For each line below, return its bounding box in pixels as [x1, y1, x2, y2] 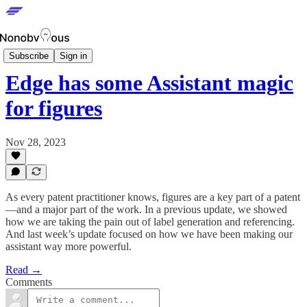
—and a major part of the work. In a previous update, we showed [5, 204, 287, 215]
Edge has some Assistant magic [5, 71, 293, 96]
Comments [5, 276, 52, 288]
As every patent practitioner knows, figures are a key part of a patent [5, 191, 300, 203]
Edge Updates [5, 44, 66, 56]
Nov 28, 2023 [5, 136, 66, 148]
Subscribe [9, 50, 49, 61]
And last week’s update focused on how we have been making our [5, 228, 293, 240]
